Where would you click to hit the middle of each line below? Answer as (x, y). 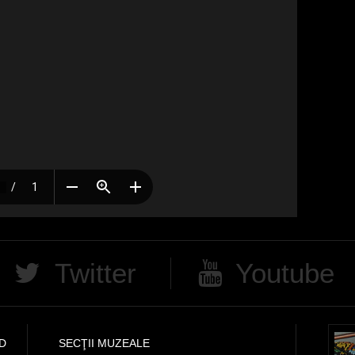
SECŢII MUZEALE (104, 343)
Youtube (285, 273)
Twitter (95, 273)
